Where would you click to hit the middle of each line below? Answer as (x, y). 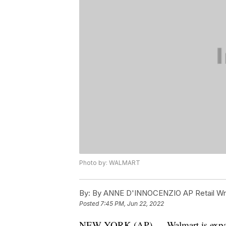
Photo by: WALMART (110, 163)
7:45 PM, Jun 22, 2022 (132, 204)
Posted (90, 204)
